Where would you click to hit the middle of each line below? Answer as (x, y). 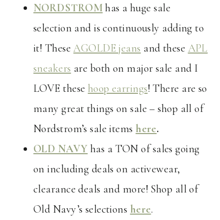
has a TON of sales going (144, 149)
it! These (54, 48)
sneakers (52, 69)
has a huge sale (137, 8)
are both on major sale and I (135, 69)
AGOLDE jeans (107, 48)
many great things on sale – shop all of (119, 109)
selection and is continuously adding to (119, 28)
